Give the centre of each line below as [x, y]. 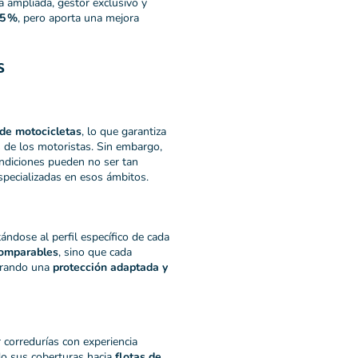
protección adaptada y [110, 267]
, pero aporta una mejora [78, 18]
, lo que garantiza [124, 131]
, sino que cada [95, 252]
